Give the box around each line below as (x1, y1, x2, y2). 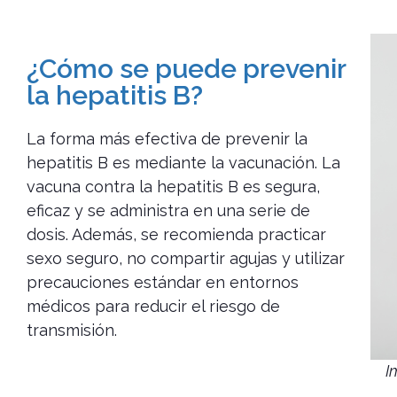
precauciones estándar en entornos (27, 273, 299, 292)
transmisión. (27, 321, 117, 340)
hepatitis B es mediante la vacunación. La (27, 153, 340, 173)
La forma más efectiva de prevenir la (27, 129, 307, 149)
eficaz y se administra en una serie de (27, 201, 310, 221)
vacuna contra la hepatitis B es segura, (27, 177, 320, 197)
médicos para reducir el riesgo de (27, 297, 280, 316)
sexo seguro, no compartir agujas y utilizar (27, 249, 345, 269)
